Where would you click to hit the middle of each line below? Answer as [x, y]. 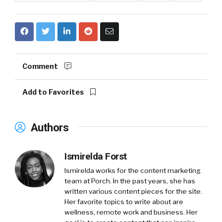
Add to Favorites [54, 92]
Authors [48, 127]
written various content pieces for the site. [133, 191]
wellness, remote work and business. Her [131, 212]
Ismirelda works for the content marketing [133, 170]
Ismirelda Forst [96, 156]
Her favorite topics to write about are [124, 201]
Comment [41, 66]
